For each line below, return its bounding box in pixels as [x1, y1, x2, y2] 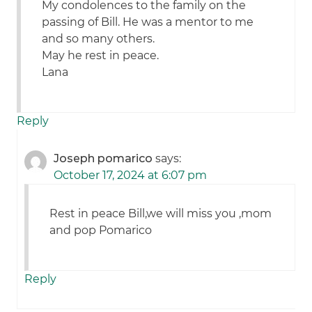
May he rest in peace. [42, 49, 159, 63]
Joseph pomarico [54, 152, 153, 166]
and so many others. [42, 32, 155, 46]
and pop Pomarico [49, 224, 153, 237]
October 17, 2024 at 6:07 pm [54, 169, 208, 182]
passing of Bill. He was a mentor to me [42, 15, 254, 29]
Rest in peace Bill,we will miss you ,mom [49, 207, 272, 221]
